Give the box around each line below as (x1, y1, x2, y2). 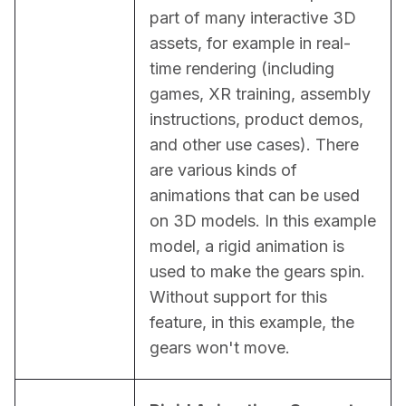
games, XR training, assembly (150, 83, 371, 103)
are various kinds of (150, 159, 297, 179)
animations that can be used (150, 185, 360, 205)
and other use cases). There (150, 134, 359, 154)
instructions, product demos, (150, 109, 363, 129)
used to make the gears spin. (150, 261, 365, 281)
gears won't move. (150, 337, 290, 357)
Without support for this (150, 286, 327, 306)
